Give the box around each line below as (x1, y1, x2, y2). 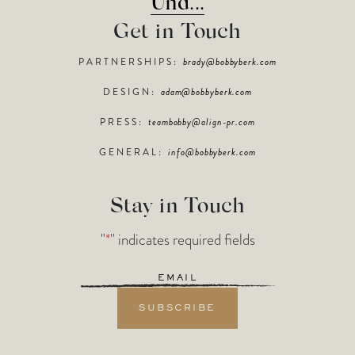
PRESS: (100, 114, 149, 129)
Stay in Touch (109, 196, 246, 218)
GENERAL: (99, 144, 169, 159)
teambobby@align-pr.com (148, 114, 255, 129)
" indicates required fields (109, 228, 255, 250)
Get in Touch (113, 21, 242, 44)
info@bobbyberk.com (168, 144, 256, 159)
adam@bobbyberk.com (160, 84, 253, 99)
